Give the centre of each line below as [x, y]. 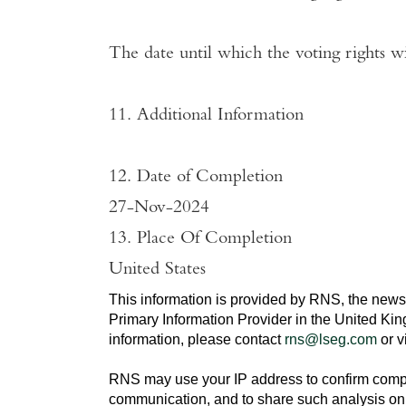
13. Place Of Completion [200, 239]
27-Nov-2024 [159, 208]
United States [157, 270]
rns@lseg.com [331, 339]
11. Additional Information [206, 116]
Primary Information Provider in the [222, 319]
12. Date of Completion [196, 177]
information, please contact [197, 339]
